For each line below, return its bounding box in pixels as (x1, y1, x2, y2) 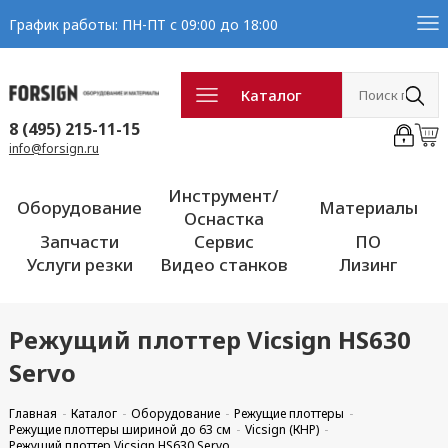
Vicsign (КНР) (244, 421, 319, 438)
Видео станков (159, 253, 288, 276)
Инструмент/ (168, 184, 280, 207)
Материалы (318, 195, 418, 219)
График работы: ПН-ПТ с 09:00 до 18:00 (8, 14, 278, 34)
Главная (8, 405, 57, 422)
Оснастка (183, 207, 264, 230)
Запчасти (40, 230, 120, 253)
